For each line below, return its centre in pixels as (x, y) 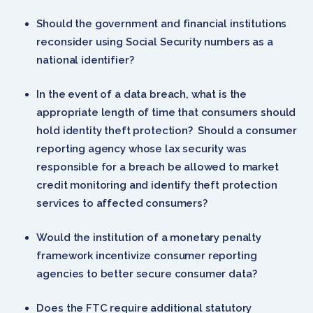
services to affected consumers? (122, 203)
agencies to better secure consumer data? (147, 274)
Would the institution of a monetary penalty (149, 237)
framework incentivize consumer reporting (147, 255)
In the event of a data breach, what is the (142, 94)
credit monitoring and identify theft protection (157, 185)
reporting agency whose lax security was (141, 148)
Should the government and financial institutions (162, 23)
